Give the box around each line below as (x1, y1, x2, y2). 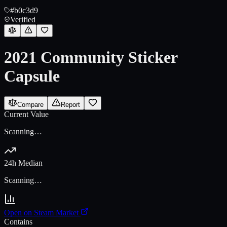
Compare (17, 101, 44, 109)
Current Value (4, 110, 49, 119)
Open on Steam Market (4, 208, 79, 217)
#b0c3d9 (10, 6, 38, 15)
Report (61, 101, 80, 109)
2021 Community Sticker (4, 48, 177, 66)
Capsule (4, 66, 60, 85)
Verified (10, 15, 35, 24)
